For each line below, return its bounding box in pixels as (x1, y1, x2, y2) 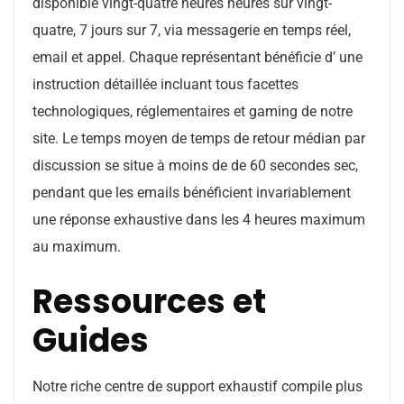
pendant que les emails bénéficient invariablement (32, 184, 351, 201)
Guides (32, 317, 149, 363)
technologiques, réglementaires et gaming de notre (32, 103, 353, 120)
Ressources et (32, 279, 266, 325)
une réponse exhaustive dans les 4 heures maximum (32, 211, 365, 228)
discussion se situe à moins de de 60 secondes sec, (32, 157, 358, 174)
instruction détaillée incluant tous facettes (32, 76, 298, 93)
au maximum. (32, 238, 121, 255)
